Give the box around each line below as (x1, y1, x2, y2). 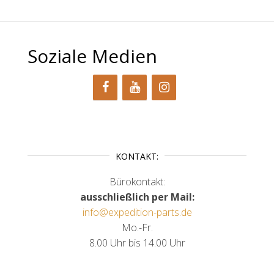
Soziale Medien (28, 43, 157, 68)
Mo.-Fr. (121, 220, 153, 234)
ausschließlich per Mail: (80, 190, 194, 204)
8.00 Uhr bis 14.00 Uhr (89, 235, 185, 250)
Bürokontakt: (109, 174, 165, 188)
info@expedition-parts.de (82, 205, 192, 219)
